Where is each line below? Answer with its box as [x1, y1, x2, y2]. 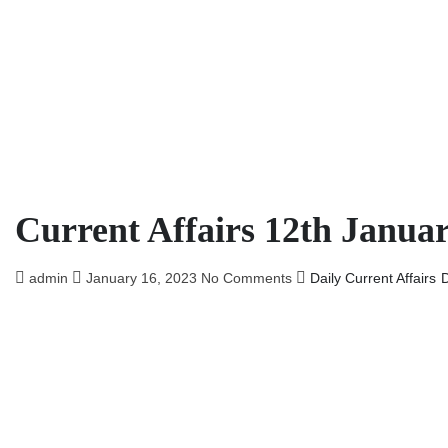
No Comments [201, 270, 296, 286]
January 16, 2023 [86, 270, 201, 286]
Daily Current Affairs [310, 270, 436, 286]
